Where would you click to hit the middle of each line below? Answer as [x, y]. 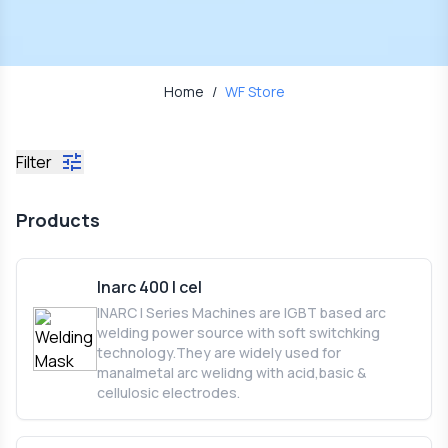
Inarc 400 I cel [149, 286]
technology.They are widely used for [219, 352]
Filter [34, 161]
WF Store [254, 91]
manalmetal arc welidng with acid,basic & [231, 372]
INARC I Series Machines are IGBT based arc [241, 312]
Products [58, 219]
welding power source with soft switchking [238, 332]
